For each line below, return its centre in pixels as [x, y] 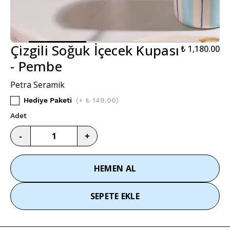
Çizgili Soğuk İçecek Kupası [95, 50]
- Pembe [36, 66]
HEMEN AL [115, 168]
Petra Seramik [37, 84]
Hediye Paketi [48, 100]
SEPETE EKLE [115, 196]
